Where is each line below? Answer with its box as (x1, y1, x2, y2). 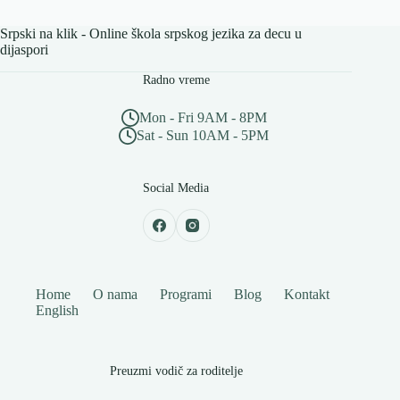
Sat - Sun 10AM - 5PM (137, 128, 270, 144)
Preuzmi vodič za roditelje (109, 363, 243, 378)
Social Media (143, 180, 210, 196)
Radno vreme (142, 72, 210, 87)
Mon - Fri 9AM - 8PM (138, 110, 267, 126)
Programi (160, 287, 212, 302)
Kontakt (284, 287, 329, 302)
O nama (93, 287, 137, 302)
